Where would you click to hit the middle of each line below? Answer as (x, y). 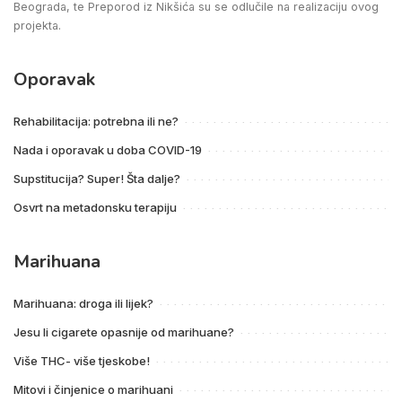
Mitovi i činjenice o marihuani (93, 389)
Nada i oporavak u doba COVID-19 (108, 149)
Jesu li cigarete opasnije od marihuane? (124, 332)
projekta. (37, 25)
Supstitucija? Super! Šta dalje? (97, 178)
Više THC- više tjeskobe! (82, 360)
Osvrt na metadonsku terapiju (95, 207)
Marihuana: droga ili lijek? (83, 303)
